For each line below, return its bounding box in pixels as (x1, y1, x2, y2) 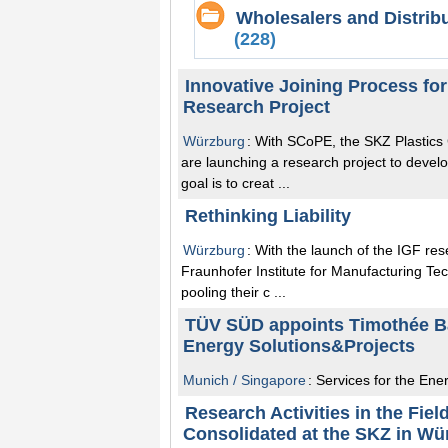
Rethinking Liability (185, 205, 351, 226)
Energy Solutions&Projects (183, 335, 415, 356)
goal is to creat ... (181, 174, 290, 191)
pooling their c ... (181, 283, 286, 300)
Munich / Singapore (183, 371, 306, 388)
